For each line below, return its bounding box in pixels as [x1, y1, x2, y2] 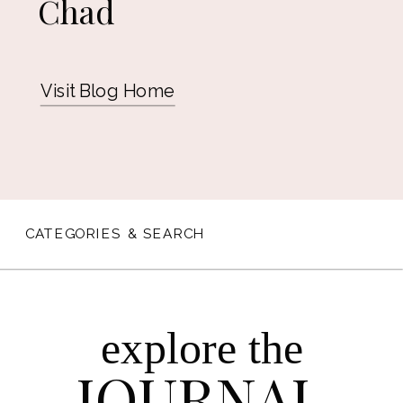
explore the [101, 322, 304, 373]
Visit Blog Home [40, 80, 175, 102]
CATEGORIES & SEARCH [24, 225, 206, 243]
